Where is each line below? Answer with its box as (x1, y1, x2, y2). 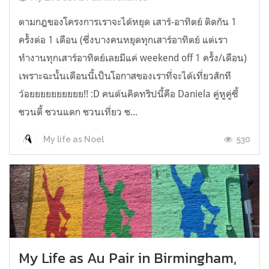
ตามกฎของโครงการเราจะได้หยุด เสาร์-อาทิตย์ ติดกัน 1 (19, 15, 237, 28)
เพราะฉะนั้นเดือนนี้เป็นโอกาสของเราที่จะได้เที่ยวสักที (19, 69, 231, 82)
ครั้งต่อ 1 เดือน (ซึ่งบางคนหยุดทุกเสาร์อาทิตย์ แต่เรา (19, 33, 228, 46)
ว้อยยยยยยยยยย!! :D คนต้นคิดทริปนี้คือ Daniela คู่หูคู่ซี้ (19, 87, 238, 100)
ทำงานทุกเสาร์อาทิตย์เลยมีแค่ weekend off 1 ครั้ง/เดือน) (19, 51, 247, 64)
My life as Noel (41, 134, 104, 145)
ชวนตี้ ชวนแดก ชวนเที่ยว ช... (19, 105, 138, 118)
